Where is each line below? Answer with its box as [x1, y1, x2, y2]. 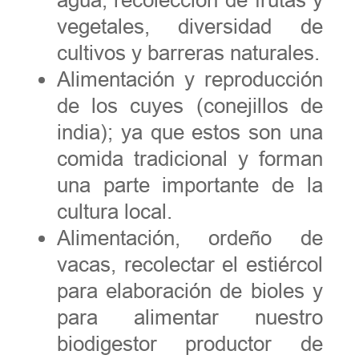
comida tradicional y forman [56, 146, 324, 171]
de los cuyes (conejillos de [56, 93, 324, 118]
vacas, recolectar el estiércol [56, 252, 324, 276]
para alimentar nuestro [56, 305, 324, 329]
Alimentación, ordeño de [56, 225, 324, 250]
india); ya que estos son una [56, 119, 324, 144]
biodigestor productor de [56, 331, 324, 356]
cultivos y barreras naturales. [56, 40, 320, 65]
